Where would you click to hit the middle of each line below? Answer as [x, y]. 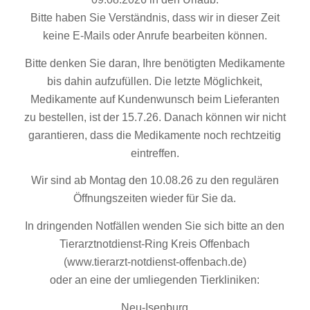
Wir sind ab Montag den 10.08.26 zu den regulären [155, 181]
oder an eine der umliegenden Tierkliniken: [155, 280]
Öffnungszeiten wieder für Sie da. [155, 199]
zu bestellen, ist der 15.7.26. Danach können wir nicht [155, 117]
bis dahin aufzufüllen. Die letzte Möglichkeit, [155, 81]
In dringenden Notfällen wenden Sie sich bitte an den [155, 226]
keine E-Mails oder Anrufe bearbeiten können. [155, 36]
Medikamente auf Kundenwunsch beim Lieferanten [155, 99]
